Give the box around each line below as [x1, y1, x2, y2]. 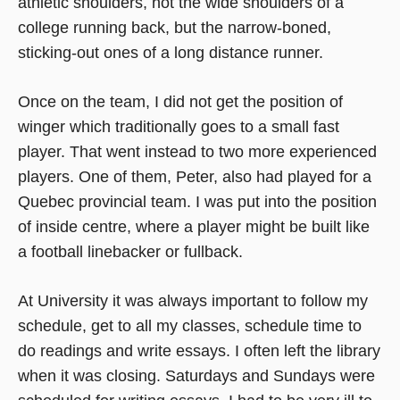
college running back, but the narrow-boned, [18, 19, 331, 37]
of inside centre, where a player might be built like [18, 217, 370, 236]
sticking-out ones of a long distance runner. [18, 44, 323, 62]
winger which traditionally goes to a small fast [18, 117, 339, 136]
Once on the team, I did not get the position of [18, 92, 343, 111]
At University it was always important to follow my [18, 291, 368, 310]
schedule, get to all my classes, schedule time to [18, 316, 362, 335]
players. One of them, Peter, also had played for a [18, 167, 371, 186]
